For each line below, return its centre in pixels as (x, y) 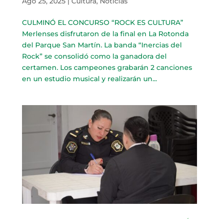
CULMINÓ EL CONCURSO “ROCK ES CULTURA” (102, 23)
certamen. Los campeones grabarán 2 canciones (107, 68)
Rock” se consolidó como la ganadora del (94, 56)
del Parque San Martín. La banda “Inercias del (102, 45)
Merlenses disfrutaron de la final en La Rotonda (105, 34)
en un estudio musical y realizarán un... (89, 79)
